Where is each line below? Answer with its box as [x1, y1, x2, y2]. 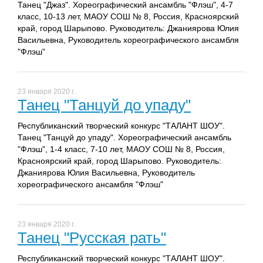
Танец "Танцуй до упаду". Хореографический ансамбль [18, 133, 231, 143]
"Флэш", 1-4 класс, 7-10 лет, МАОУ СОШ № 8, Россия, [18, 144, 225, 154]
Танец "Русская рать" [18, 229, 166, 247]
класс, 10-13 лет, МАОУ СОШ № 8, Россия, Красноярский [18, 12, 239, 22]
